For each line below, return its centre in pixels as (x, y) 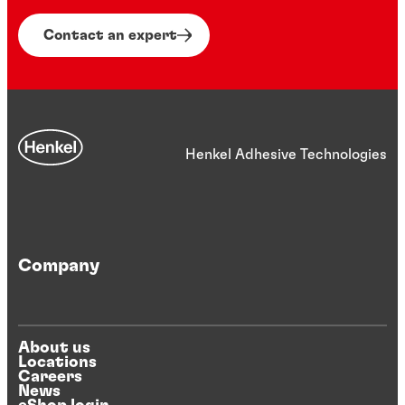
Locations (57, 362)
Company (59, 266)
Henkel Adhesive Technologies (286, 154)
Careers (50, 377)
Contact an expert (110, 35)
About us (54, 348)
